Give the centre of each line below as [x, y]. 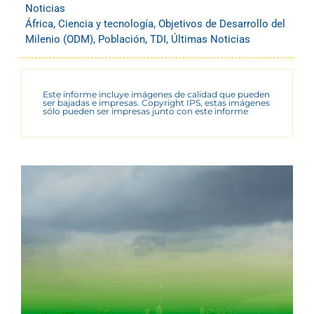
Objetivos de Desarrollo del [222, 24]
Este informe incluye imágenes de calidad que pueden [156, 95]
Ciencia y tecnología [106, 24]
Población [122, 40]
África [39, 24]
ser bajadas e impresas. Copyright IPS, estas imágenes [156, 103]
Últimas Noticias [211, 40]
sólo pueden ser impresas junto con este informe [145, 111]
